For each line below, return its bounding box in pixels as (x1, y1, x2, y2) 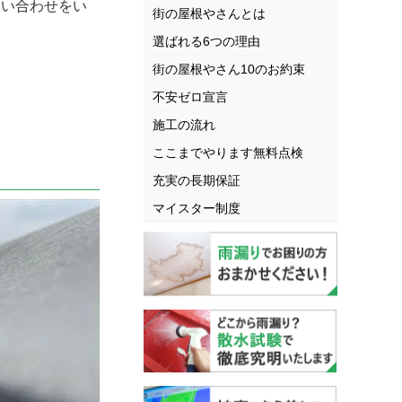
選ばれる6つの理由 (153, 34, 260, 49)
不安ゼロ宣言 (153, 90, 228, 105)
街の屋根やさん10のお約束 (153, 62, 305, 77)
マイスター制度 (153, 201, 240, 216)
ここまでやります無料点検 (153, 145, 303, 161)
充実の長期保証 (153, 173, 240, 188)
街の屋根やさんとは (153, 6, 266, 22)
